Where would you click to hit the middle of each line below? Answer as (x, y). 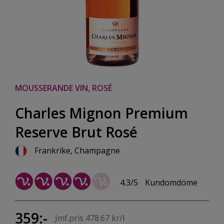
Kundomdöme (171, 183)
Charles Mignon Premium (101, 113)
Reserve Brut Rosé (76, 132)
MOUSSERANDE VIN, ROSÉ (63, 88)
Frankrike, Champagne (77, 150)
